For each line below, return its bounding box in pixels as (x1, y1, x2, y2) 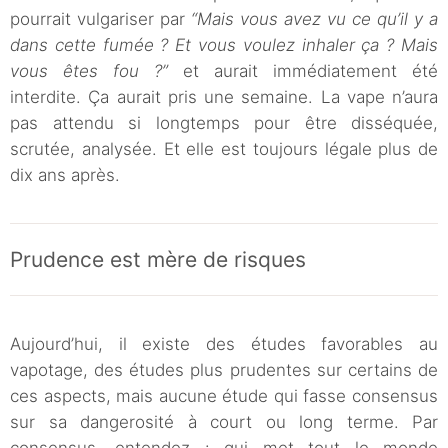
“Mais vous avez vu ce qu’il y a (191, 9, 438, 30)
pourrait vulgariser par (10, 9, 191, 30)
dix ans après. (10, 165, 125, 186)
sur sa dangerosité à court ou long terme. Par (10, 412, 438, 433)
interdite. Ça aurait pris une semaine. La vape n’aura (10, 87, 438, 108)
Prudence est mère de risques (10, 247, 306, 273)
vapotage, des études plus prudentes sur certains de (10, 360, 438, 381)
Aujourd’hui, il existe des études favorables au (10, 334, 438, 355)
